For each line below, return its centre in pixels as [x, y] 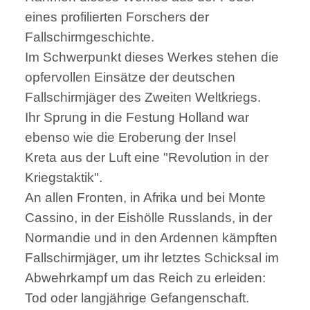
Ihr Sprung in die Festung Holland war [137, 117]
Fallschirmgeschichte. [90, 37]
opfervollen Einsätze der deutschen [130, 77]
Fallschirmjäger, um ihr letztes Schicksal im [152, 257]
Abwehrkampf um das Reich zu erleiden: [145, 277]
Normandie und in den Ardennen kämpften [151, 237]
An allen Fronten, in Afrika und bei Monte [145, 197]
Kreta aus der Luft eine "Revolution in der [147, 157]
